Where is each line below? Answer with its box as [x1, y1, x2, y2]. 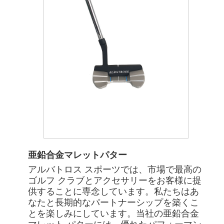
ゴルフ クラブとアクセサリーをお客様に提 [28, 175, 202, 185]
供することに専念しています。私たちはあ [28, 186, 199, 196]
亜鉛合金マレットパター [28, 150, 127, 160]
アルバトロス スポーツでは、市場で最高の [28, 164, 202, 174]
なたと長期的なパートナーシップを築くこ [28, 197, 199, 207]
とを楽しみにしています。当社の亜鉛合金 [28, 208, 199, 218]
